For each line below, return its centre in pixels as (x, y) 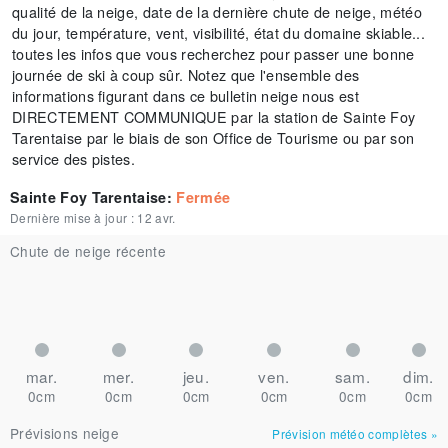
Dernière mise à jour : (72, 217)
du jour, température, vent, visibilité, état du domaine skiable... (219, 32)
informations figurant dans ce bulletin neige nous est (185, 95)
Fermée (203, 197)
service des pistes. (74, 158)
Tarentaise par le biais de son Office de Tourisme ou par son (213, 137)
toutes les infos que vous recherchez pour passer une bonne (213, 53)
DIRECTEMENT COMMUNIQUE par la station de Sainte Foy (214, 116)
